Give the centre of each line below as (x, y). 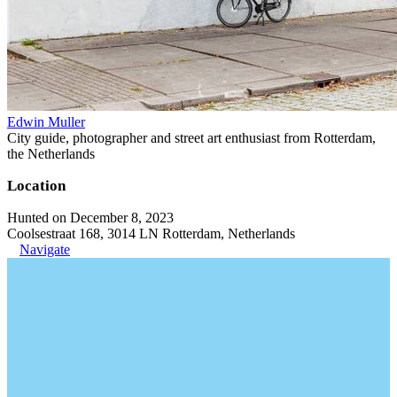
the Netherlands (51, 154)
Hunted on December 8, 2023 (90, 218)
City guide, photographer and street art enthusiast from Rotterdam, (191, 138)
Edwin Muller (46, 122)
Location (36, 186)
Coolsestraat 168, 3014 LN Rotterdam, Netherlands (151, 234)
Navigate (45, 249)
